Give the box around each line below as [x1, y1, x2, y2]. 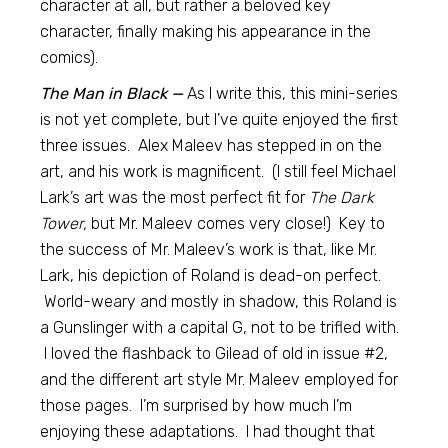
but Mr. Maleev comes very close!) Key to [87, 214, 386, 233]
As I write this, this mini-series [187, 84, 399, 103]
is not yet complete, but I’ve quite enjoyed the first [40, 110, 399, 129]
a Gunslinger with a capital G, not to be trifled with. [40, 318, 400, 337]
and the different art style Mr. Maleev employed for [40, 370, 399, 389]
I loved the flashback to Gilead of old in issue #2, [40, 344, 389, 363]
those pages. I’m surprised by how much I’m [40, 396, 353, 415]
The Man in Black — [40, 84, 188, 103]
